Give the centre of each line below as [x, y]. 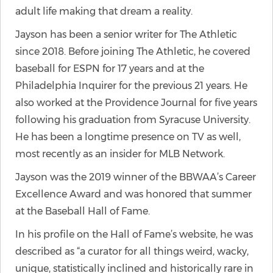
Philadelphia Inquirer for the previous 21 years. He [131, 86]
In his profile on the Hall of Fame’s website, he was [134, 234]
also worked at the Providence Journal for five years [136, 103]
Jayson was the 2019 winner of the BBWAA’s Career [136, 177]
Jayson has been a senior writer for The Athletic [126, 34]
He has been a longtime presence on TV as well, [128, 137]
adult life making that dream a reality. [104, 11]
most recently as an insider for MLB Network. [120, 154]
